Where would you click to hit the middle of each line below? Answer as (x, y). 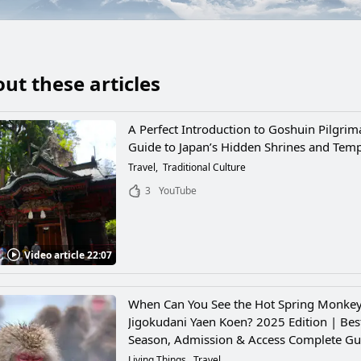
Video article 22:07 (68, 255)
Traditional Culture (205, 167)
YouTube (178, 191)
